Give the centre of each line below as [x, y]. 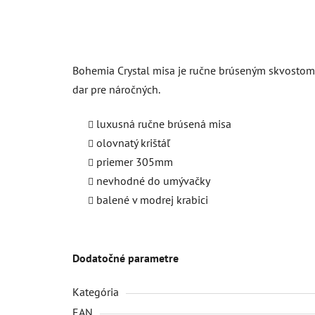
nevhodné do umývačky [153, 180]
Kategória [96, 291]
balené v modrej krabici [152, 199]
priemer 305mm [135, 161]
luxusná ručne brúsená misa [164, 123]
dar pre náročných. [116, 89]
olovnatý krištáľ [133, 142]
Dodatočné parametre [126, 258]
